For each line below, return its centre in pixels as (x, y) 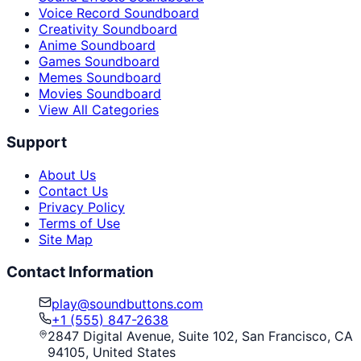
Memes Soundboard (100, 78)
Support (37, 143)
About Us (67, 174)
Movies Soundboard (100, 94)
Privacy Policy (82, 207)
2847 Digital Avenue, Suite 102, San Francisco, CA (201, 336)
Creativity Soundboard (108, 29)
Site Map (66, 239)
